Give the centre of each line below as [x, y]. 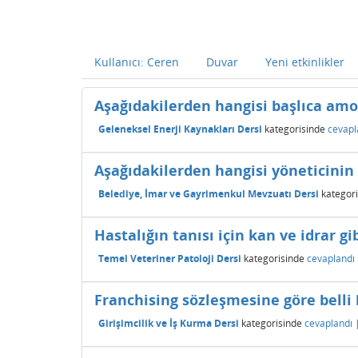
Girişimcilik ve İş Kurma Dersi [169, 323]
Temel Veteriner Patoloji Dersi [170, 258]
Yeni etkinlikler [305, 62]
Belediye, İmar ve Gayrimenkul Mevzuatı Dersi [209, 193]
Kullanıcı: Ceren [137, 62]
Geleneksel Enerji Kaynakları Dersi [180, 129]
